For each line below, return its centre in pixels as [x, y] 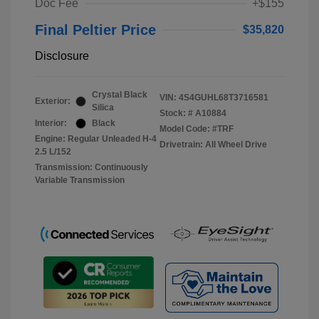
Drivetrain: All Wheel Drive [213, 145]
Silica [103, 108]
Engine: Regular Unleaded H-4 [96, 139]
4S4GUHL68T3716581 [224, 98]
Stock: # [176, 114]
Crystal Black [120, 95]
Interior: [51, 124]
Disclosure [62, 56]
